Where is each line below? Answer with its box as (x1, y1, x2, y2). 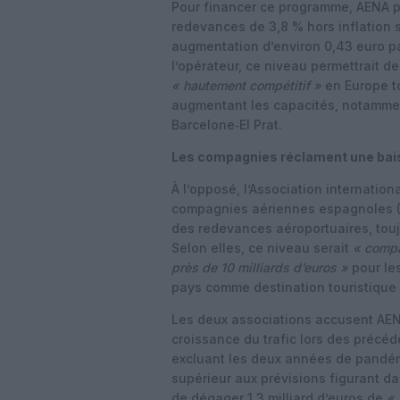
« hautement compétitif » (171, 78, 321, 93)
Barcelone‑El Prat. (171, 117, 282, 132)
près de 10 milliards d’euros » (171, 260, 348, 275)
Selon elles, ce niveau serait (171, 240, 353, 255)
